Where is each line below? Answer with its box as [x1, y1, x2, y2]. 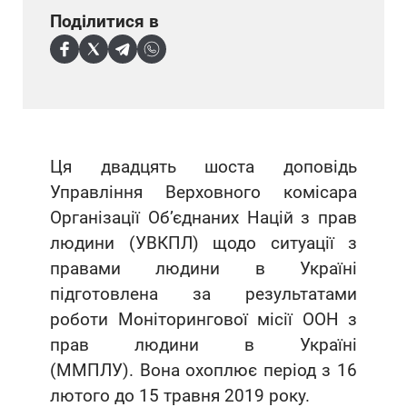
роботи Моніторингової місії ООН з [50, 309, 357, 331]
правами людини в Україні [50, 258, 357, 280]
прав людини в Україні [50, 334, 357, 356]
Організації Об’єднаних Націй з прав [50, 207, 357, 229]
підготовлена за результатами [50, 283, 357, 305]
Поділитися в [50, 11, 159, 33]
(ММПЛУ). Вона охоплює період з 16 [50, 360, 357, 382]
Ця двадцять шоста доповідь [50, 156, 357, 178]
